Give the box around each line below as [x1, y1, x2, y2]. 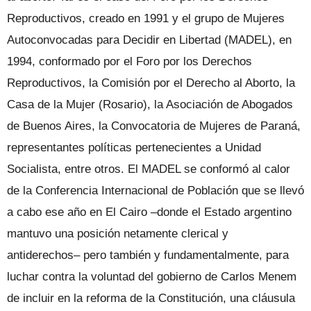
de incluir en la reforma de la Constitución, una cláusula [7, 291, 295, 305]
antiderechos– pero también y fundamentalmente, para [7, 248, 289, 262]
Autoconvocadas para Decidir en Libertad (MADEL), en [7, 33, 292, 47]
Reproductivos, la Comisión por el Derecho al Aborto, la [7, 76, 295, 90]
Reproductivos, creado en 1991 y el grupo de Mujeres [7, 11, 285, 25]
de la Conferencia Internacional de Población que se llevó [7, 183, 304, 197]
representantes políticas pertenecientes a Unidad [7, 140, 261, 154]
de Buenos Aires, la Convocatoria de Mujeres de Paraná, [7, 119, 301, 133]
